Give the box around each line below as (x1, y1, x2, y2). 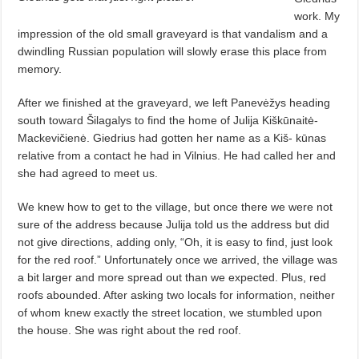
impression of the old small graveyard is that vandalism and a (18, 26, 329, 40)
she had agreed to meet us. (18, 166, 159, 179)
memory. (18, 62, 63, 75)
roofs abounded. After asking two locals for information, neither (18, 288, 336, 301)
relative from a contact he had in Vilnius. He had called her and (18, 148, 337, 162)
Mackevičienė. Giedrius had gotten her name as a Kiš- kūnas (18, 131, 327, 144)
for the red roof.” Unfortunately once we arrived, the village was (18, 252, 338, 266)
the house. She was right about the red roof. (18, 323, 242, 337)
